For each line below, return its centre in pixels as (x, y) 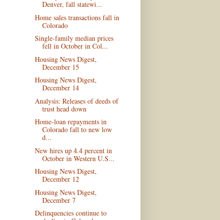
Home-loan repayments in (70, 122)
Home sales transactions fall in (77, 17)
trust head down (64, 109)
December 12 (60, 179)
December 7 (59, 200)
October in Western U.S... (78, 158)
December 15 (60, 67)
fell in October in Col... (75, 46)
